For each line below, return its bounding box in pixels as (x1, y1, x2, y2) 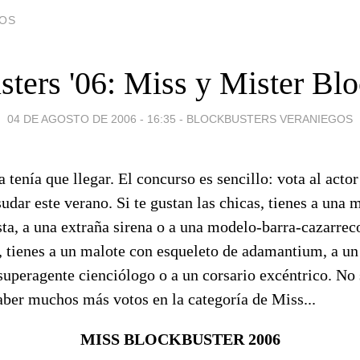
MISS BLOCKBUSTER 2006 (80, 329, 280, 348)
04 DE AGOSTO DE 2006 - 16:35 (7, 112, 176, 125)
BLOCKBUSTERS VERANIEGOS (186, 112, 353, 125)
